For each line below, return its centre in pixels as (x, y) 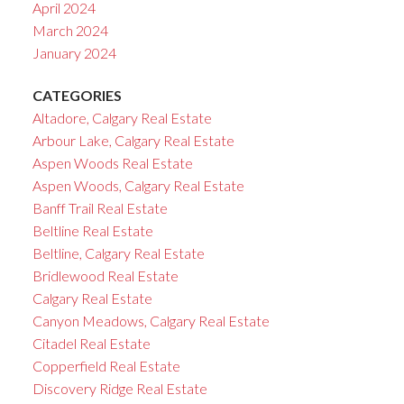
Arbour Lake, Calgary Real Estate (133, 141)
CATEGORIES (77, 96)
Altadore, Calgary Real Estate (122, 118)
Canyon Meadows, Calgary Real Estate (151, 321)
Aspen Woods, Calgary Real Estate (138, 186)
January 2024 (74, 52)
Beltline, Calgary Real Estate (118, 253)
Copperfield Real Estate (106, 366)
